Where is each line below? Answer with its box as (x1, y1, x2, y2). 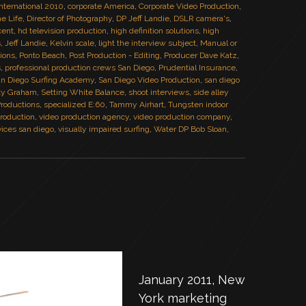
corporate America (68, 1, 135, 11)
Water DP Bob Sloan (154, 124, 227, 134)
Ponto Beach (19, 51, 65, 60)
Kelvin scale (50, 38, 94, 48)
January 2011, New (139, 273, 245, 287)
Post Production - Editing (69, 51, 160, 60)
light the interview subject (98, 38, 196, 48)
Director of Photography (27, 14, 112, 23)
